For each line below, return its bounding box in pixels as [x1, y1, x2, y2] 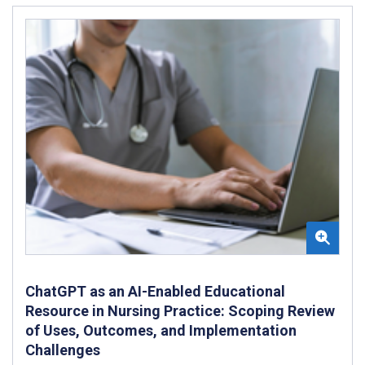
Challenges [25, 341, 100, 358]
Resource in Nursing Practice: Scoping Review [25, 301, 335, 319]
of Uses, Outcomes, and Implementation [25, 321, 297, 339]
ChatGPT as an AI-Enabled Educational [25, 282, 285, 300]
